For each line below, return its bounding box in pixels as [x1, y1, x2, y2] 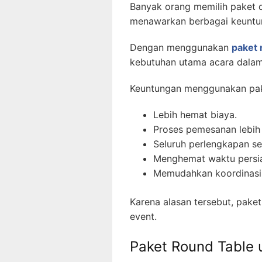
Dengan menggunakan [130, 41, 232, 53]
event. [130, 210, 157, 222]
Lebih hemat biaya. [153, 108, 237, 120]
